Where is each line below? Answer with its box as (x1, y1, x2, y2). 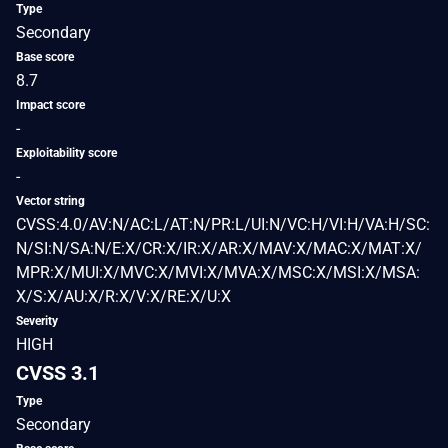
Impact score (16, 97, 85, 112)
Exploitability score (16, 145, 117, 160)
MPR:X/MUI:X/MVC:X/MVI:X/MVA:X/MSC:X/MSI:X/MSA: (16, 262, 420, 282)
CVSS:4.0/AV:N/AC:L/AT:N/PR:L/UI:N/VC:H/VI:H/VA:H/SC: (16, 214, 430, 234)
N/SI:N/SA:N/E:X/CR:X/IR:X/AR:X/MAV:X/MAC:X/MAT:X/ (16, 238, 422, 258)
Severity (16, 313, 58, 328)
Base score (16, 49, 74, 64)
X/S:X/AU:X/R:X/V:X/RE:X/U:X (16, 286, 231, 306)
